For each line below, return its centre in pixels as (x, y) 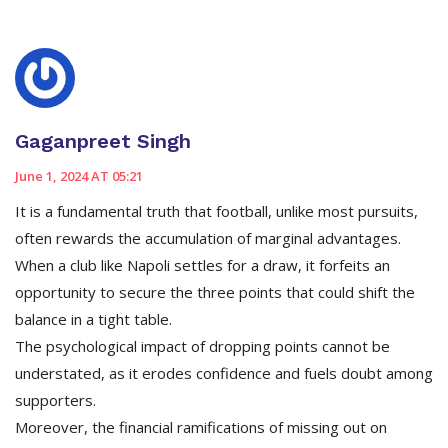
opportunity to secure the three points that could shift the (215, 292)
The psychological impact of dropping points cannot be (202, 346)
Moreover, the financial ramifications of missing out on (201, 427)
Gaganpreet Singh (103, 141)
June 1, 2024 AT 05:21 (79, 176)
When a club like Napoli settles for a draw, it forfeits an (202, 265)
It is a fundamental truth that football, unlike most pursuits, (216, 211)
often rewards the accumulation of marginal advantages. (208, 238)
